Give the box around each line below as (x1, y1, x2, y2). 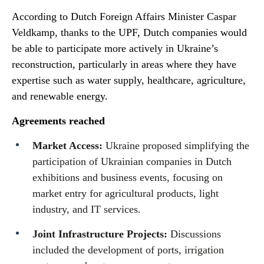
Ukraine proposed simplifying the (103, 140, 249, 151)
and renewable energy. (12, 90, 108, 102)
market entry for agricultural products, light (32, 187, 219, 199)
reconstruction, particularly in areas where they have (12, 58, 236, 70)
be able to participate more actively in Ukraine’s (12, 42, 218, 54)
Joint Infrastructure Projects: (32, 228, 167, 240)
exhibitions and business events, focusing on (32, 171, 223, 183)
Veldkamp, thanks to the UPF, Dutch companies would (12, 27, 247, 38)
